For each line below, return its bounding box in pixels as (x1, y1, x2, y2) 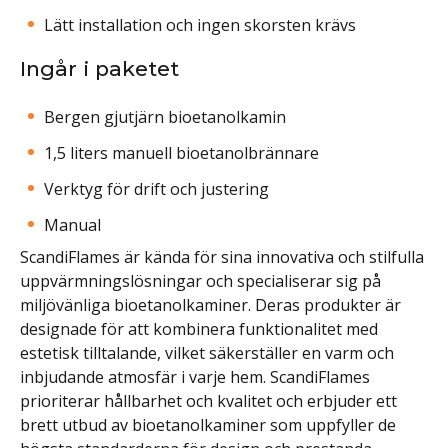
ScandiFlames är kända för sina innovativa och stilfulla (20, 245, 424, 268)
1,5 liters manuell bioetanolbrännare (44, 141, 319, 164)
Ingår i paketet (20, 55, 179, 81)
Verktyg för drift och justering (44, 177, 269, 200)
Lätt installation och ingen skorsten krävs (44, 13, 356, 36)
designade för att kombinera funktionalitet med (20, 317, 378, 340)
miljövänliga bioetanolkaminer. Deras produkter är (20, 293, 401, 316)
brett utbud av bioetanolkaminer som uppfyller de (20, 413, 396, 436)
